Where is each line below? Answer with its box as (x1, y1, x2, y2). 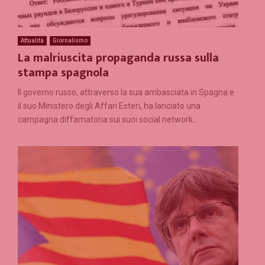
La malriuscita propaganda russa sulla (18, 47, 219, 68)
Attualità (21, 37, 44, 44)
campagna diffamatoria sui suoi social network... (18, 114, 198, 124)
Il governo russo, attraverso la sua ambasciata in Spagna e (18, 87, 234, 97)
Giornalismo (53, 37, 88, 44)
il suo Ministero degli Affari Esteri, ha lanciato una (18, 101, 201, 111)
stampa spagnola (18, 62, 109, 83)
